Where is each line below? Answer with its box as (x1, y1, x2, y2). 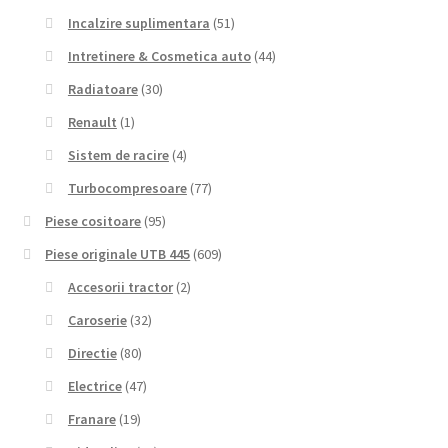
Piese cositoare (45, 212, 142, 231)
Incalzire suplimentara (67, 14, 210, 33)
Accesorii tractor (67, 278, 173, 297)
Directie (67, 344, 117, 363)
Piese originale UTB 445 (45, 245, 191, 264)
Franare (67, 410, 116, 429)
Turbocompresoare (67, 179, 187, 198)
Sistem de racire (67, 146, 169, 165)
